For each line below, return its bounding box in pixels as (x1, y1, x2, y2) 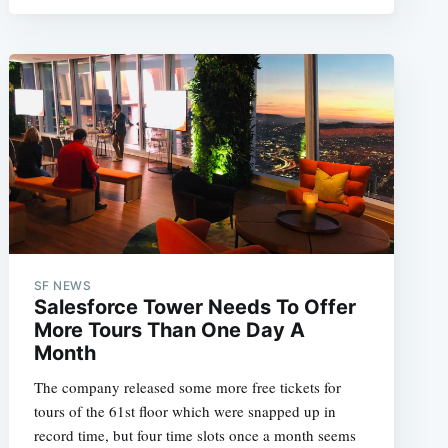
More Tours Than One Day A (33, 317, 305, 342)
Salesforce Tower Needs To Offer (33, 294, 356, 319)
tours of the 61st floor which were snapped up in (33, 400, 336, 421)
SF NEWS (33, 277, 92, 293)
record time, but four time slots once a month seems (33, 424, 356, 445)
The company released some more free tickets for (33, 376, 341, 397)
